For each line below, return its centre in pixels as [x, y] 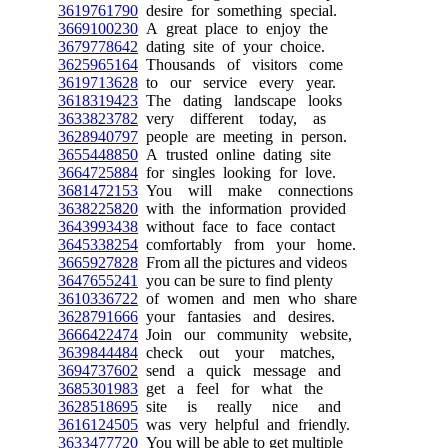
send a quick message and [239, 370]
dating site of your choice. [231, 46]
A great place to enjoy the [233, 28]
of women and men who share [247, 298]
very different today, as [232, 118]
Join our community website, [245, 334]
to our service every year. [237, 82]
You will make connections [245, 190]
